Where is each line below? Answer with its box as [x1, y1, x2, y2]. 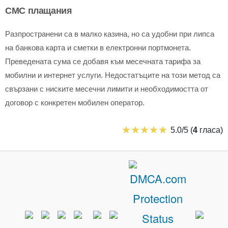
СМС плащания [5, 4, 72, 17]
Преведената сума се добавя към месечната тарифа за [5, 57, 201, 66]
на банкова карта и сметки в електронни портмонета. [5, 43, 191, 52]
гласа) [197, 126, 223, 134]
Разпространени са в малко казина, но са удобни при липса [5, 30, 214, 38]
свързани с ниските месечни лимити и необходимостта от [5, 84, 208, 93]
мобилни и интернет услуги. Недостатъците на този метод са [5, 71, 220, 79]
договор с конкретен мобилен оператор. [5, 98, 145, 107]
